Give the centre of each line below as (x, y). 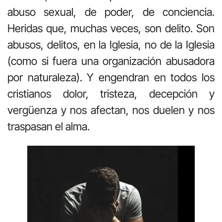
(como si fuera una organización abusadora (111, 61)
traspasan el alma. (49, 127)
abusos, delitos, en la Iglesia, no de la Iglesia (111, 45)
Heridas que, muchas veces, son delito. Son (111, 28)
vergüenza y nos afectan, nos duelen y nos (111, 110)
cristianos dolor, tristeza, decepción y (111, 94)
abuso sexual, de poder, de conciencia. (111, 12)
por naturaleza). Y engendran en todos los (111, 78)
